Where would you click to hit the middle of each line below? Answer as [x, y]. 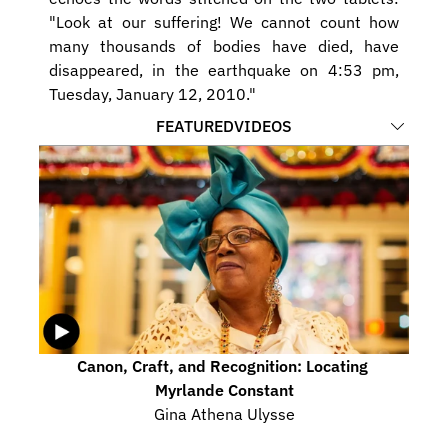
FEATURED [195, 125]
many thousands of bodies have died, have [224, 46]
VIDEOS [263, 125]
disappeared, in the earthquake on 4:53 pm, [224, 70]
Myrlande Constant [224, 389]
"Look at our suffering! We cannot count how [224, 22]
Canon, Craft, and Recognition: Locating [222, 365]
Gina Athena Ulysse [224, 413]
